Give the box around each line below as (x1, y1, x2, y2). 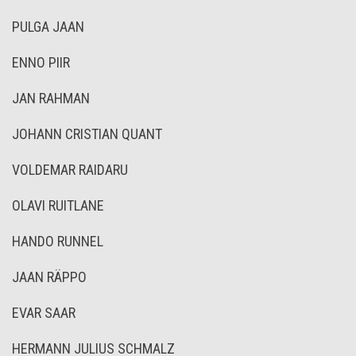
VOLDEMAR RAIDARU (12, 161, 128, 178)
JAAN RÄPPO (12, 269, 87, 285)
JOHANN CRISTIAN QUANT (12, 126, 162, 142)
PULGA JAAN (12, 18, 84, 35)
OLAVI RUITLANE (12, 197, 104, 214)
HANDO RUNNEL (12, 233, 103, 250)
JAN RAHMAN (12, 90, 90, 106)
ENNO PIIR (12, 54, 70, 71)
